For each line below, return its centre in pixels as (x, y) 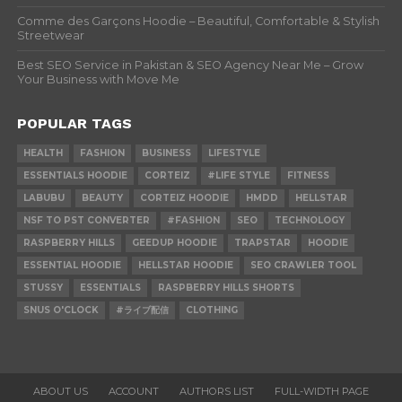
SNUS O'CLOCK (61, 310)
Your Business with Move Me (98, 79)
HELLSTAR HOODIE (185, 265)
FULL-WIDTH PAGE (321, 391)
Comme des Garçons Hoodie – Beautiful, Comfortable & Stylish (198, 21)
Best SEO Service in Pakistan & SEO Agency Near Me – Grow (190, 65)
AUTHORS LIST (216, 391)
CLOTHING (211, 310)
